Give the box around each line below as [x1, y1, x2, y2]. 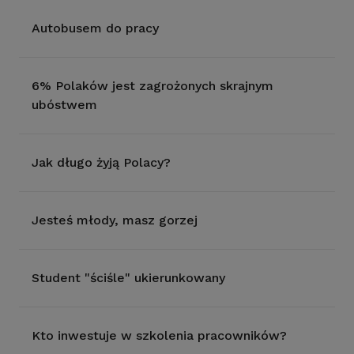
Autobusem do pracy [32, 21, 159, 36]
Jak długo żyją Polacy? [32, 155, 171, 170]
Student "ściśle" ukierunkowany [32, 270, 225, 285]
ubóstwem [32, 97, 97, 112]
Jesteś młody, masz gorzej [32, 213, 198, 228]
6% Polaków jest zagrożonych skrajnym [32, 78, 273, 93]
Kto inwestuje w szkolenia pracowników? [32, 328, 287, 343]
